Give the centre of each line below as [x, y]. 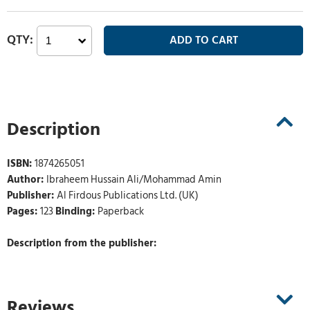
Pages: [24, 212]
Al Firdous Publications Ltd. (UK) [128, 196]
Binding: [76, 212]
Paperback [121, 212]
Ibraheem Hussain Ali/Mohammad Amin [134, 180]
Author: [27, 180]
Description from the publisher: [82, 244]
